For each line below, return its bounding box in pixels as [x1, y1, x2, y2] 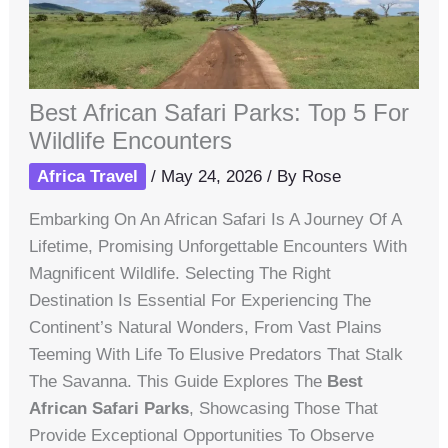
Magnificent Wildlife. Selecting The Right [29, 264, 332, 284]
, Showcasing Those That [189, 399, 379, 419]
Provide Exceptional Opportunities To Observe [29, 426, 375, 446]
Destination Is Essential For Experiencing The [29, 291, 372, 311]
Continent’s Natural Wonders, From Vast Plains [29, 318, 383, 338]
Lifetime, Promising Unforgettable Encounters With [29, 237, 408, 257]
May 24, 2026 [161, 167, 268, 187]
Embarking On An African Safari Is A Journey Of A [29, 210, 402, 230]
